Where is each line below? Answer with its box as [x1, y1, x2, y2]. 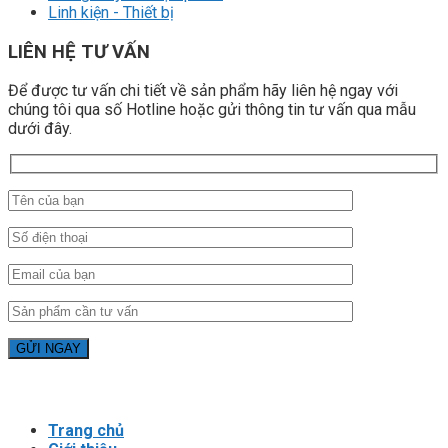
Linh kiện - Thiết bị [48, 2, 174, 22]
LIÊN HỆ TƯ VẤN [8, 40, 150, 63]
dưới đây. [8, 119, 72, 139]
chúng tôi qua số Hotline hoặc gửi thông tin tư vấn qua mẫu [8, 100, 416, 120]
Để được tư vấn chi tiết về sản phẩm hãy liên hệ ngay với [8, 81, 398, 101]
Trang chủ [48, 421, 124, 440]
